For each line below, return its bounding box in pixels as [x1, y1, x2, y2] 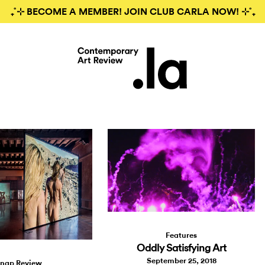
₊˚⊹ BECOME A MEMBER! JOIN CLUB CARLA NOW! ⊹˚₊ [10, 6, 255, 17]
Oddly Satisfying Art [136, 241, 227, 255]
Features [166, 231, 197, 240]
